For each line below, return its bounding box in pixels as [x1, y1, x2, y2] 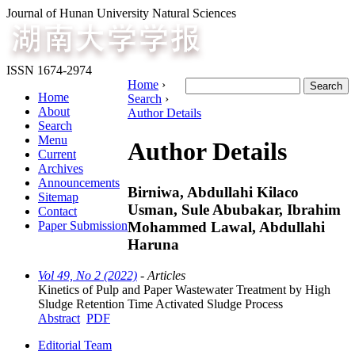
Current [38, 147, 76, 161]
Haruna [128, 235, 179, 253]
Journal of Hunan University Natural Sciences [6, 6, 236, 20]
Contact [38, 204, 77, 218]
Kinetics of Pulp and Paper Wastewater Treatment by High [38, 282, 330, 296]
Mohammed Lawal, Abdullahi [128, 218, 325, 235]
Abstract [38, 311, 80, 325]
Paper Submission [38, 219, 128, 232]
